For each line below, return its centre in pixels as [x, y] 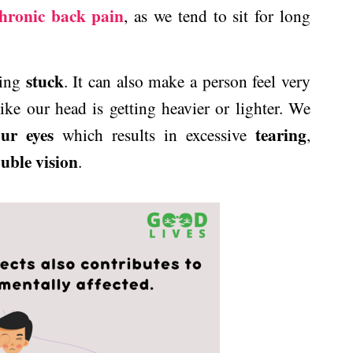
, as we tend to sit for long [217, 15]
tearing [281, 134]
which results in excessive [154, 134]
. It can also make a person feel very [187, 81]
